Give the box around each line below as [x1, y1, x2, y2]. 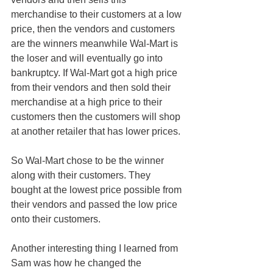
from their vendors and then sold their [11, 82, 173, 93]
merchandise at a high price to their [11, 96, 165, 107]
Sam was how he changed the [11, 257, 144, 268]
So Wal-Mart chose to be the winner [11, 155, 166, 166]
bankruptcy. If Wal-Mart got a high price [11, 67, 180, 78]
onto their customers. [11, 213, 101, 224]
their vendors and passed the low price [11, 199, 180, 210]
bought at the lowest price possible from [11, 184, 184, 195]
